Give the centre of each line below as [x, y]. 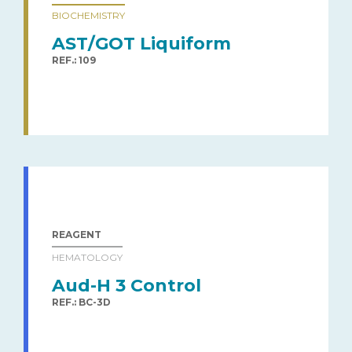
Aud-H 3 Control [126, 285]
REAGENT [77, 234]
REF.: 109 [74, 60]
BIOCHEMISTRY [88, 15]
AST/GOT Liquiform [141, 43]
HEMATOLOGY [87, 257]
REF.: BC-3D [81, 302]
